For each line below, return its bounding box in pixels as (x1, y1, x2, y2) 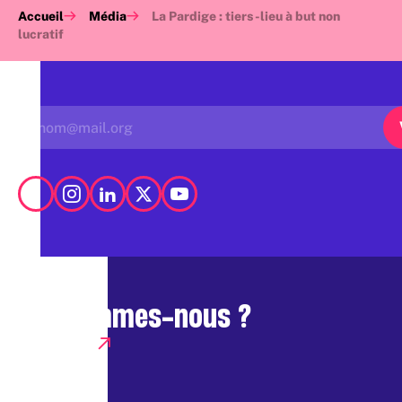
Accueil (18, 9, 64, 24)
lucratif (18, 27, 64, 42)
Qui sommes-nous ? (18, 295, 251, 336)
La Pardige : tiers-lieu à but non (152, 9, 340, 24)
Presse (18, 323, 97, 364)
